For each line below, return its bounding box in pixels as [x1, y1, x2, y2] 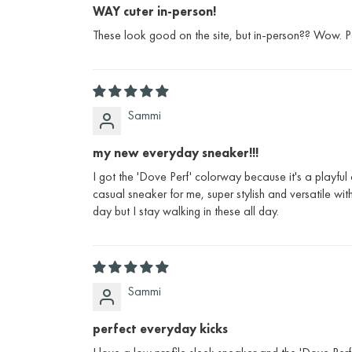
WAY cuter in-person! [93, 3, 216, 20]
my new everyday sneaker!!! [93, 145, 258, 162]
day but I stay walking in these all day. [93, 203, 279, 220]
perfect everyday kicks [93, 321, 228, 338]
